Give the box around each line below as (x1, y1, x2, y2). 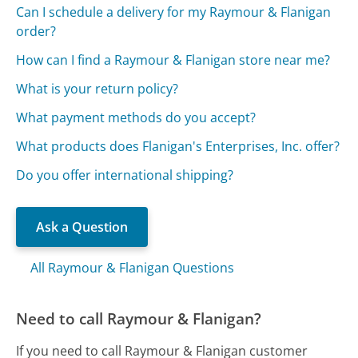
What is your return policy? (16, 80, 179, 98)
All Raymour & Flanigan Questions (30, 259, 235, 277)
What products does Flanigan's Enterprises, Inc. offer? (16, 137, 340, 156)
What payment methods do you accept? (16, 109, 257, 127)
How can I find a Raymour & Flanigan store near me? (16, 51, 331, 70)
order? (16, 22, 57, 41)
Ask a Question (36, 218, 129, 237)
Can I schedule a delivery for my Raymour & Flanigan (16, 3, 332, 22)
